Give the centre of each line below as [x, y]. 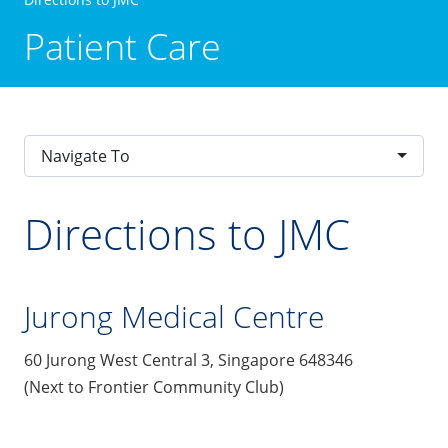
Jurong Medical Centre [174, 316]
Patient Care [122, 46]
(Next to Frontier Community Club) [154, 386]
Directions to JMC [187, 233]
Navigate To [85, 155]
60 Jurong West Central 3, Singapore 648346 [188, 359]
